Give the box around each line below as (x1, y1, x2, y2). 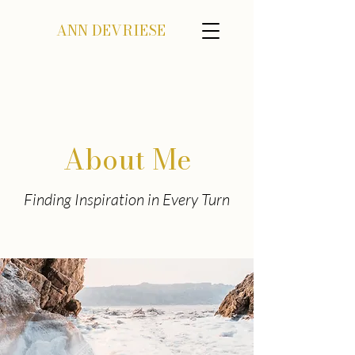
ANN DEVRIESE (55, 20, 166, 41)
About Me (63, 139, 191, 181)
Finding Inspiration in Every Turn (24, 189, 230, 209)
